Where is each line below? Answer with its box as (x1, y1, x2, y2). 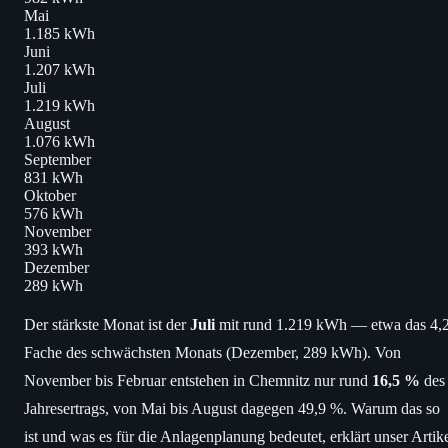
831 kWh (24, 169, 83, 187)
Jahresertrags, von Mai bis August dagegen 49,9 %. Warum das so (24, 400, 440, 418)
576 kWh (24, 205, 83, 223)
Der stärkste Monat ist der (24, 316, 190, 334)
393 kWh (24, 241, 83, 259)
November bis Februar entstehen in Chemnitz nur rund (24, 372, 372, 390)
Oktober (24, 187, 76, 205)
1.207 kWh (24, 61, 95, 79)
